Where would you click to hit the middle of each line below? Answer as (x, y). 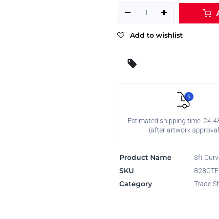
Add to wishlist (156, 35)
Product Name (145, 157)
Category (135, 184)
